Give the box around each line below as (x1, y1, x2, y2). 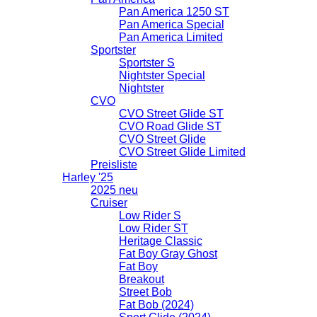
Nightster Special (119, 69, 205, 81)
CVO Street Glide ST (119, 107, 224, 120)
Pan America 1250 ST (119, 5, 229, 18)
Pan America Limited (119, 30, 223, 43)
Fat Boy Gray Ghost (119, 247, 217, 260)
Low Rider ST (119, 221, 188, 234)
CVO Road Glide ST (119, 120, 221, 132)
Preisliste (91, 158, 137, 171)
